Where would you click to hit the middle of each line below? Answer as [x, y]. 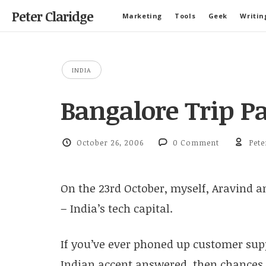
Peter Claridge [53, 16]
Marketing [142, 16]
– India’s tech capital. [116, 208]
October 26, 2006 [110, 142]
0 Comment [196, 142]
